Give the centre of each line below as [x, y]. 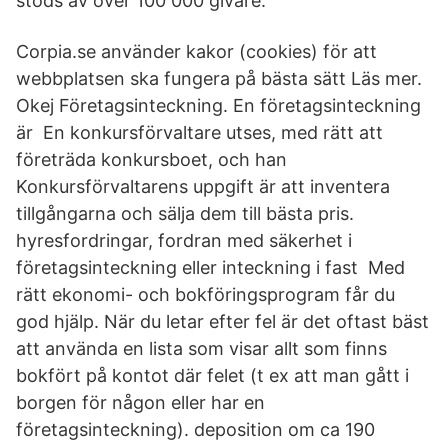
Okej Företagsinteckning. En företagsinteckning [218, 105]
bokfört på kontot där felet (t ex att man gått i [212, 375]
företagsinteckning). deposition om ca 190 [195, 429]
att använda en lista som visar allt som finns [201, 348]
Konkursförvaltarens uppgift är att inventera [203, 186]
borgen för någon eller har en [140, 402]
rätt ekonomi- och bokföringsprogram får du [205, 294]
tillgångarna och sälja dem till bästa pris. [185, 213]
